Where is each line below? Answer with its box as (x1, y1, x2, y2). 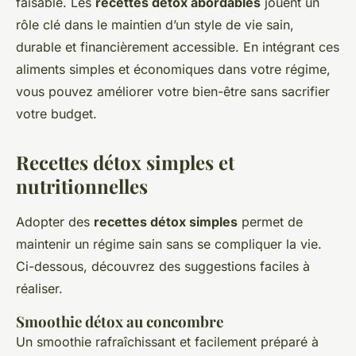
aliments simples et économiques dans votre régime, (16, 61, 331, 77)
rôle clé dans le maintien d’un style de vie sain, (16, 17, 294, 33)
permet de (238, 214, 303, 230)
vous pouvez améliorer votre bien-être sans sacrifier (16, 83, 330, 99)
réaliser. (16, 281, 63, 296)
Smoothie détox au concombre (16, 311, 223, 331)
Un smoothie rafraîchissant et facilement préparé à (16, 334, 319, 350)
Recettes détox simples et (16, 149, 234, 175)
